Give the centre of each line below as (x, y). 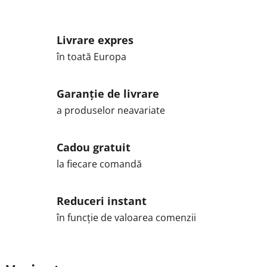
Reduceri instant (102, 201)
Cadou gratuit (94, 147)
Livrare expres (95, 40)
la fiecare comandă (99, 164)
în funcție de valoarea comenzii (126, 218)
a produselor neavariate (111, 110)
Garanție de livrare (108, 94)
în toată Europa (91, 57)
